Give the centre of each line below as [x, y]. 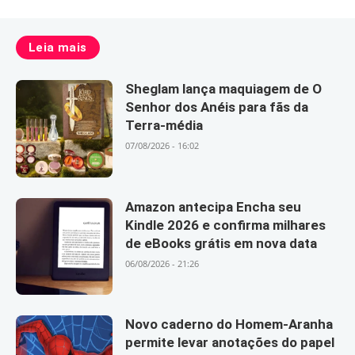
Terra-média [164, 126]
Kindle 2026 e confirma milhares [226, 225]
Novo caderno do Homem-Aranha [229, 324]
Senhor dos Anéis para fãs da [217, 107]
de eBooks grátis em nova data [221, 243]
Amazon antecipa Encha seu [214, 206]
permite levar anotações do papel [230, 343]
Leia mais [58, 47]
